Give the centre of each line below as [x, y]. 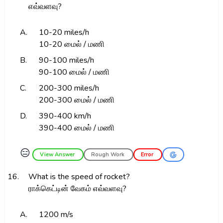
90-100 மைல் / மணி [74, 72]
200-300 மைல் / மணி [76, 100]
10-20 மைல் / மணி [71, 44]
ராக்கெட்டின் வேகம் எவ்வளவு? [77, 189]
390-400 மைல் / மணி [76, 128]
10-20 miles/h [64, 32]
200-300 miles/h [69, 88]
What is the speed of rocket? [79, 177]
